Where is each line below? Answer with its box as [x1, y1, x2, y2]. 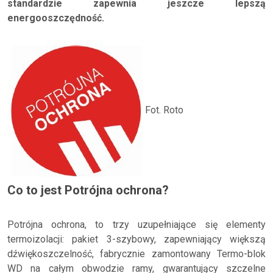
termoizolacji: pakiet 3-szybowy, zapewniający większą [7, 233, 266, 245]
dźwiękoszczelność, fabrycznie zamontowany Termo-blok [7, 248, 266, 260]
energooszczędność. [7, 12, 104, 24]
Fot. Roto [145, 104, 183, 116]
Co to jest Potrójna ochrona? [7, 183, 169, 197]
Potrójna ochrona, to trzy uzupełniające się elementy [7, 219, 266, 230]
